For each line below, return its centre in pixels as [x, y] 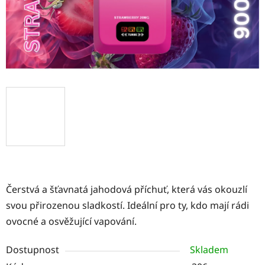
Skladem [209, 249]
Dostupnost [33, 249]
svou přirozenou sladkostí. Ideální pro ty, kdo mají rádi [127, 205]
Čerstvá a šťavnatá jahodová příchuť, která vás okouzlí [127, 189]
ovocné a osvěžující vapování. [71, 221]
